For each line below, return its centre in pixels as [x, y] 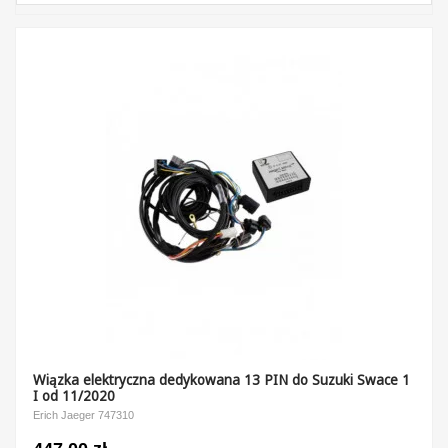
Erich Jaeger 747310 [83, 415]
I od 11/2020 [73, 396]
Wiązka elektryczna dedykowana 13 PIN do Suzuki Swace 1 [221, 380]
